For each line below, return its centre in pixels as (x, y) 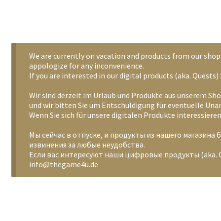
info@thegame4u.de (63, 164)
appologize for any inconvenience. (86, 65)
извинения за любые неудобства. (87, 144)
